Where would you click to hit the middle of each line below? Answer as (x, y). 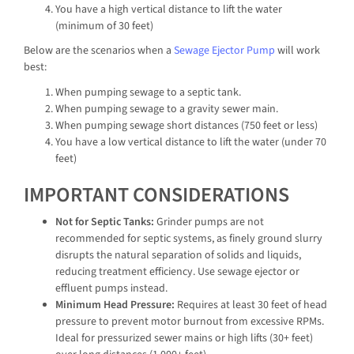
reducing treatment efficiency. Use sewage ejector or (177, 272)
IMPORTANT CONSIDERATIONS (156, 194)
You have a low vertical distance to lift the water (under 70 (191, 142)
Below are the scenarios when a (99, 51)
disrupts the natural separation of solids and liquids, (178, 256)
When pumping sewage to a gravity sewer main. (167, 109)
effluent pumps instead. (111, 289)
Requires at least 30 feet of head (251, 305)
